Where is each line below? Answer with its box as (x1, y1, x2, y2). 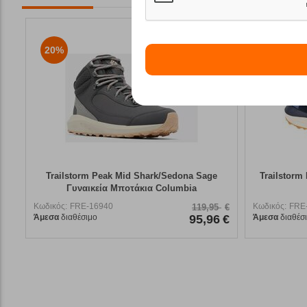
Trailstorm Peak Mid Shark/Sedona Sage (46, 170, 217, 181)
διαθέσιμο (59, 212, 97, 222)
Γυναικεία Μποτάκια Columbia (66, 182, 197, 193)
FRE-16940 (70, 201, 113, 211)
